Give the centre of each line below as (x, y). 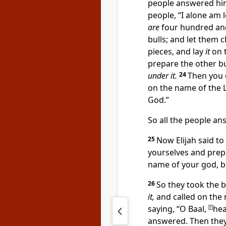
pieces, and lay (177, 51)
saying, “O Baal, (178, 209)
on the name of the (185, 88)
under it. (162, 76)
